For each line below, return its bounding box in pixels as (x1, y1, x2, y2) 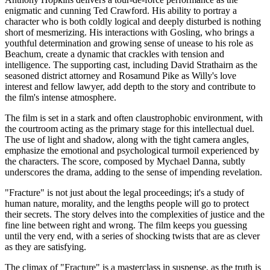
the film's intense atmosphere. (5, 92, 116, 102)
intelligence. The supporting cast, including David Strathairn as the (5, 59, 257, 70)
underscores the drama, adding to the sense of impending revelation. (5, 166, 262, 177)
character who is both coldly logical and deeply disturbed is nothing (5, 16, 261, 27)
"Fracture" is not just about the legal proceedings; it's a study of (5, 187, 244, 198)
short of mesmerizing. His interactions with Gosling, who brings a (5, 27, 254, 37)
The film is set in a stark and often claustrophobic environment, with (5, 112, 263, 123)
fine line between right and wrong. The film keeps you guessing (5, 219, 247, 230)
